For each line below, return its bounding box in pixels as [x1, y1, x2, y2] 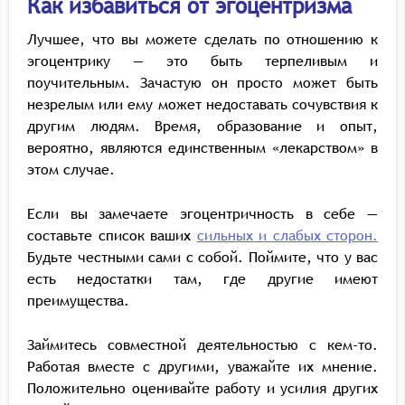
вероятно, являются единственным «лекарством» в [27, 137, 378, 157]
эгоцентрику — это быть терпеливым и [27, 51, 378, 71]
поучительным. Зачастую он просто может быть [27, 72, 378, 92]
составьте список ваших [27, 225, 197, 245]
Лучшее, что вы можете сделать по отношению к [27, 29, 378, 49]
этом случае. [27, 159, 115, 179]
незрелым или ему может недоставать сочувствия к [27, 94, 378, 114]
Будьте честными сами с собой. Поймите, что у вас [27, 247, 378, 267]
